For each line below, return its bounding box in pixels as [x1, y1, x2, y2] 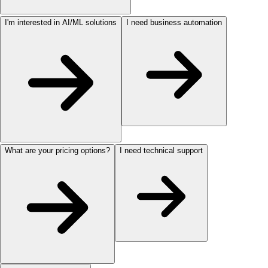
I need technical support [120, 146, 203, 156]
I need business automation [126, 18, 222, 28]
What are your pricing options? [5, 146, 110, 156]
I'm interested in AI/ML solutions [5, 18, 117, 28]
